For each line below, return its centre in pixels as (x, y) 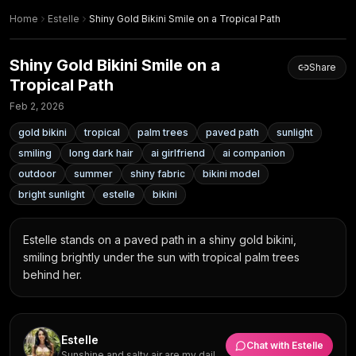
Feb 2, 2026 (37, 106)
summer (93, 174)
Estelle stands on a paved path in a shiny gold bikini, (160, 240)
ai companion (254, 153)
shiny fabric (158, 174)
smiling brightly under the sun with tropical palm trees (161, 257)
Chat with (269, 345)
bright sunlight (52, 194)
